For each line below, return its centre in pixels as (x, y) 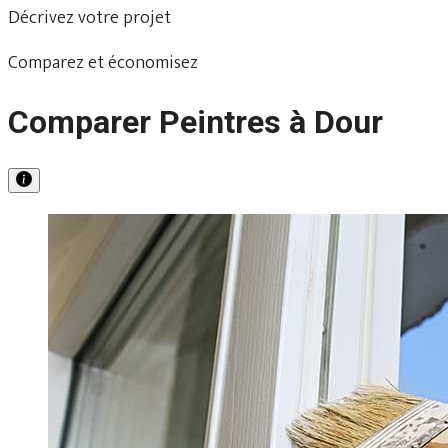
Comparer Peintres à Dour (195, 122)
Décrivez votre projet (89, 17)
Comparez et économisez (103, 62)
